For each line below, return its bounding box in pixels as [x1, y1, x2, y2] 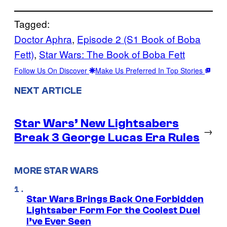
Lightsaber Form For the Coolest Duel [26, 205, 200, 216]
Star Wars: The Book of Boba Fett [39, 47, 185, 61]
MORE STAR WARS [14, 165, 98, 176]
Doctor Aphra [14, 32, 72, 46]
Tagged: [14, 17, 50, 31]
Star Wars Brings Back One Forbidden [26, 194, 204, 205]
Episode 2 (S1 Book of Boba [77, 32, 201, 46]
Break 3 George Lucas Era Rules [14, 130, 200, 144]
